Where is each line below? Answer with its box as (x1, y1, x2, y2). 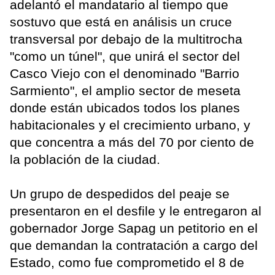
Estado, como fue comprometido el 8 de (10, 255, 244, 270)
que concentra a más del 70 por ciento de (10, 135, 254, 150)
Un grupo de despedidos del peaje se (10, 187, 230, 201)
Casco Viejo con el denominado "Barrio (10, 66, 239, 81)
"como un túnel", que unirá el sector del (10, 49, 240, 64)
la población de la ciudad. (10, 152, 160, 167)
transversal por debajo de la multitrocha (10, 32, 242, 47)
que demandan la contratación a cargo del (10, 238, 258, 253)
